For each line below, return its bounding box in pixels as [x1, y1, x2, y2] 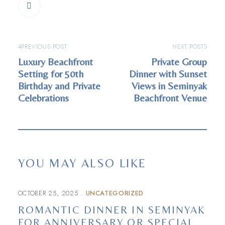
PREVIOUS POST [21, 42, 67, 51]
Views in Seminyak [132, 80, 207, 91]
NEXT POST [172, 42, 204, 51]
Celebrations [18, 92, 69, 103]
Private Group [151, 56, 207, 67]
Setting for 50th [18, 68, 83, 79]
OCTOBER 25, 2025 [18, 188, 79, 198]
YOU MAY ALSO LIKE [18, 156, 147, 170]
